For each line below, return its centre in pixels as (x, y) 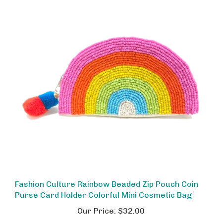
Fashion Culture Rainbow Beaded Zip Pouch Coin (107, 176)
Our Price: (97, 203)
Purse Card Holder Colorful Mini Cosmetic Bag (103, 187)
